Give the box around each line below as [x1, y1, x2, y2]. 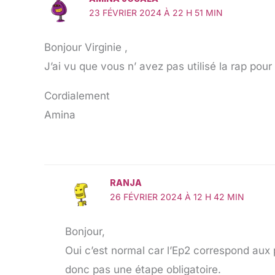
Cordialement [44, 89, 110, 102]
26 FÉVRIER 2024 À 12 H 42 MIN [109, 191, 244, 202]
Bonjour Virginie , [44, 41, 128, 53]
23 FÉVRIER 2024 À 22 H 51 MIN [88, 7, 223, 18]
